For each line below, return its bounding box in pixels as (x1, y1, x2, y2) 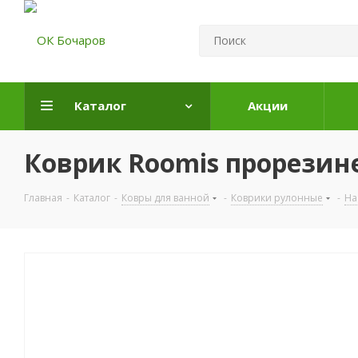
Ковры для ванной (121, 191, 209, 205)
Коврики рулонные (231, 191, 323, 205)
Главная (24, 191, 62, 205)
